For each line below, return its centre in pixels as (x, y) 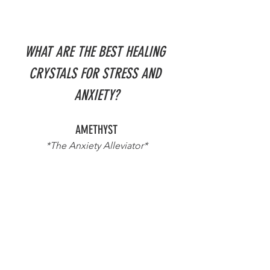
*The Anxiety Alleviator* (96, 146)
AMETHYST (96, 130)
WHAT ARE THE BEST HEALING (96, 52)
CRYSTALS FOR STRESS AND (96, 74)
